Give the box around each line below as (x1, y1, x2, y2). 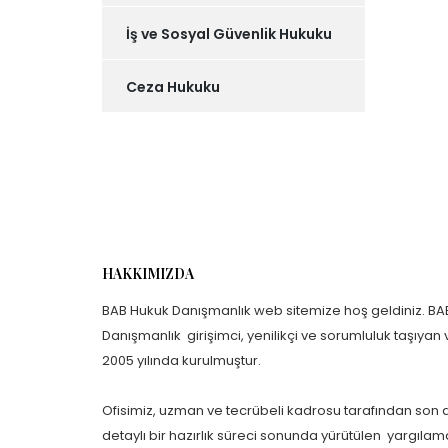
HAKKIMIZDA (102, 264, 194, 283)
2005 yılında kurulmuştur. (102, 351, 261, 370)
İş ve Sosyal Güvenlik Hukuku (126, 24, 332, 44)
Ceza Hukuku (126, 77, 220, 97)
